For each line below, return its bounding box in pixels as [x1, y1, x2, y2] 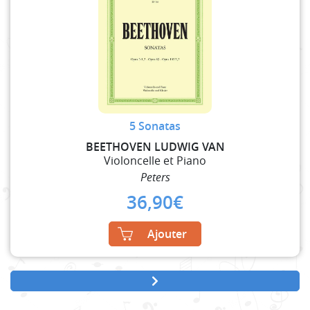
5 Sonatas [129, 118, 181, 134]
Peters [140, 169, 170, 185]
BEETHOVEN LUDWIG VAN [85, 138, 225, 154]
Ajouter [147, 226, 187, 241]
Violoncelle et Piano [104, 152, 206, 168]
